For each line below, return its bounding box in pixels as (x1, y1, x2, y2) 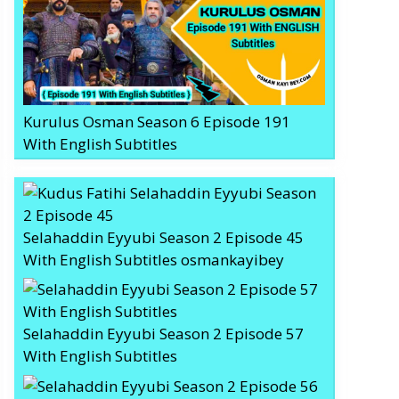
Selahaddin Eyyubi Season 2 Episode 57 (23, 323, 304, 345)
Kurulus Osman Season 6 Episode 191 (23, 110, 290, 132)
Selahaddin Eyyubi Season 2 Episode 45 (23, 226, 304, 248)
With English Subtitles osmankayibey (23, 248, 284, 270)
